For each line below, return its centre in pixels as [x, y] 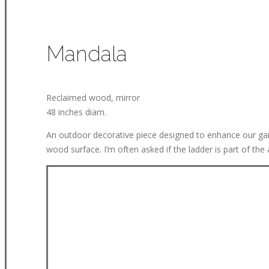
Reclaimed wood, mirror [93, 98]
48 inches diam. [77, 112]
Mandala [87, 54]
